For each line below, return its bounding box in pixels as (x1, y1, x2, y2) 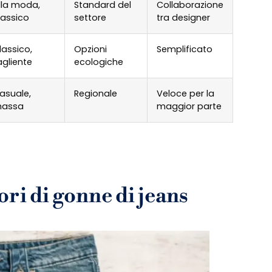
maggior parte (157, 100, 222, 113)
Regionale (74, 87, 117, 100)
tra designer (157, 12, 210, 24)
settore (74, 12, 106, 24)
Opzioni (74, 43, 107, 56)
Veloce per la (157, 87, 214, 100)
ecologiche (74, 56, 123, 69)
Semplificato (157, 43, 212, 56)
